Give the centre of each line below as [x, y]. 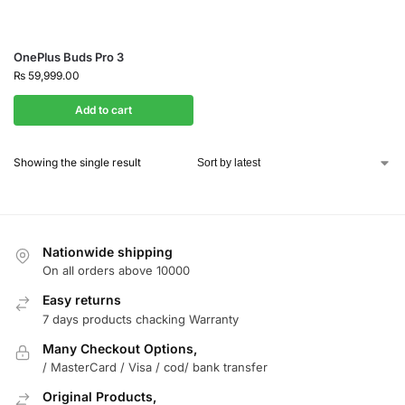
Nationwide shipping [108, 251]
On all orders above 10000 [116, 271]
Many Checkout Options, [120, 348]
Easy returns [82, 300]
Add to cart [104, 109]
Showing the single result [77, 162]
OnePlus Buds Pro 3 [69, 57]
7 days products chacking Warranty [141, 319]
